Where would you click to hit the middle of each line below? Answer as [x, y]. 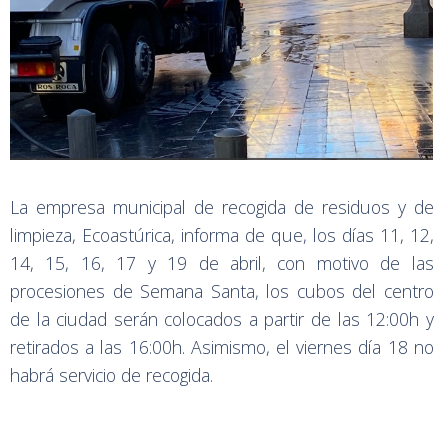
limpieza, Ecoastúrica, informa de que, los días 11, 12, [222, 235]
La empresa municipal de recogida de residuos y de [222, 207]
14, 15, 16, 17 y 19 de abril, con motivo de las [222, 263]
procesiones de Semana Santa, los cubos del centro [222, 291]
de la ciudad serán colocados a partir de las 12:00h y [222, 319]
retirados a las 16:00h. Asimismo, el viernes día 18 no [222, 347]
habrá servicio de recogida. [111, 375]
